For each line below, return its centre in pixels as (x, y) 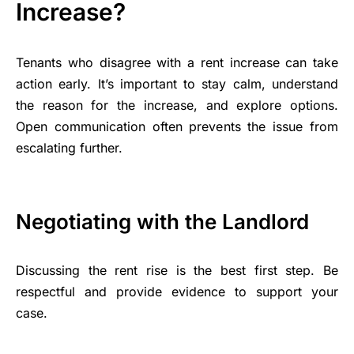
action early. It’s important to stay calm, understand (177, 84)
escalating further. (69, 148)
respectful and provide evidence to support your (177, 292)
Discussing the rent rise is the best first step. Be (177, 271)
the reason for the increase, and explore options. (177, 105)
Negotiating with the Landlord (162, 222)
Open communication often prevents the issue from (177, 127)
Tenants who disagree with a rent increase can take (177, 63)
